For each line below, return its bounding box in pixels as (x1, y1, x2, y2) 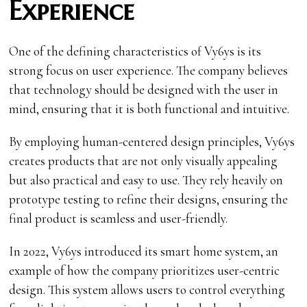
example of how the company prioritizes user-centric (9, 262, 280, 279)
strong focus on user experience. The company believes (9, 62, 288, 79)
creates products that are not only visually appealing (9, 153, 278, 169)
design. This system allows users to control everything (9, 282, 286, 298)
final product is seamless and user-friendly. (9, 210, 228, 227)
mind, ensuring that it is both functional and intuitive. (9, 101, 290, 117)
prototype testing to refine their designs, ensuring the (9, 191, 288, 208)
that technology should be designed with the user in (9, 82, 279, 98)
